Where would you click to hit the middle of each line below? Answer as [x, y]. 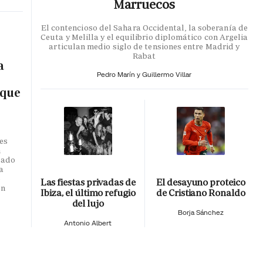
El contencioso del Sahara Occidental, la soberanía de [144, 28]
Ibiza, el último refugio [88, 193]
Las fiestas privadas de [88, 182]
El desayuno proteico [201, 182]
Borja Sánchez [200, 212]
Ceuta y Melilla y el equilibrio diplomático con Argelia [144, 37]
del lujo [88, 203]
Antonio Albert [88, 222]
